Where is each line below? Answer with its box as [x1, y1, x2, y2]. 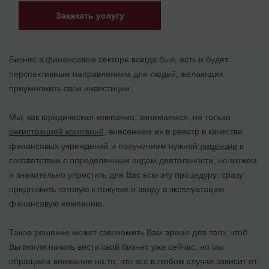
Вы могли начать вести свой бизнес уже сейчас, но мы [9, 241, 224, 252]
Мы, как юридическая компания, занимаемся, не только [9, 112, 231, 122]
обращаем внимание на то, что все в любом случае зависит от [9, 256, 257, 266]
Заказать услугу [55, 10, 124, 20]
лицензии [200, 141, 237, 151]
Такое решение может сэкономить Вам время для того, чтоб [9, 227, 247, 237]
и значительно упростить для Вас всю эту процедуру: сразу [9, 169, 243, 180]
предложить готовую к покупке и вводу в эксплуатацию [9, 184, 225, 194]
